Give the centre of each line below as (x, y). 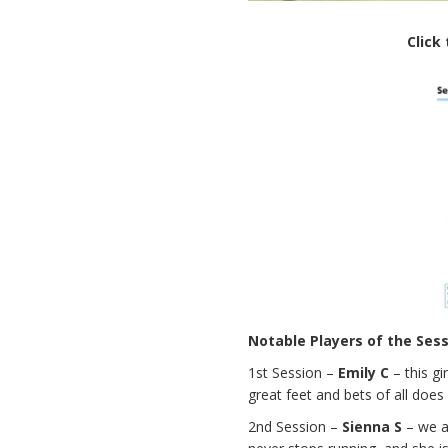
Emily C (364, 373)
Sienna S (372, 427)
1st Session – (293, 373)
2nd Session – (295, 427)
